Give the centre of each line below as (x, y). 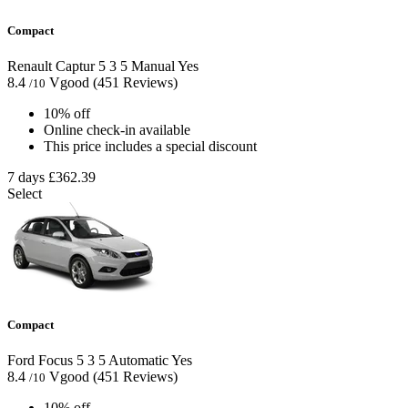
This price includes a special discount (150, 146)
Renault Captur (51, 66)
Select (25, 193)
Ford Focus (40, 361)
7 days (26, 177)
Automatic (137, 361)
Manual (151, 66)
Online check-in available (117, 129)
